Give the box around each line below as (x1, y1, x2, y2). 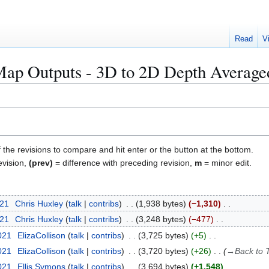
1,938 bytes (138, 198, 183, 208)
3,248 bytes (138, 214, 183, 225)
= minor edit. (202, 157, 252, 168)
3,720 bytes (141, 246, 186, 256)
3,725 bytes (141, 230, 186, 240)
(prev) (29, 157, 53, 168)
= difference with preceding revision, (53, 157, 195, 168)
